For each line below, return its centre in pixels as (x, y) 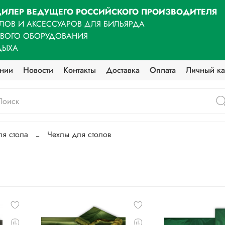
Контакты (80, 70)
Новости (38, 70)
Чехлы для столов (79, 135)
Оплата (163, 70)
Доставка (123, 70)
